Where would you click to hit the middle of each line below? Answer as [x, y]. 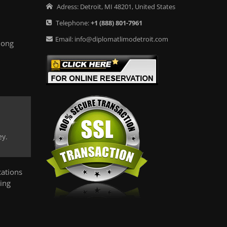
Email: [65, 39]
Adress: [68, 7]
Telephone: [72, 23]
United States [155, 7]
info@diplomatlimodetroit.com [121, 39]
